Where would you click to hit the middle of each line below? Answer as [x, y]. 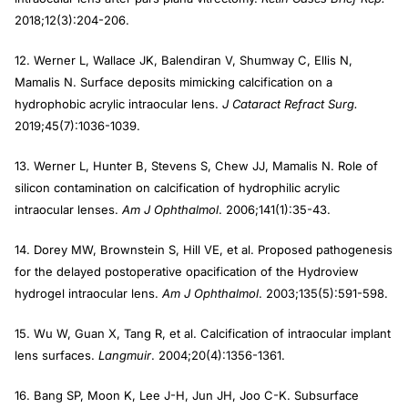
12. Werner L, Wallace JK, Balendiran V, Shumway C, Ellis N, [184, 61]
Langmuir [125, 356]
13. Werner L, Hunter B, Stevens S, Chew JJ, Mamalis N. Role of [196, 166]
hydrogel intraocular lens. [88, 294]
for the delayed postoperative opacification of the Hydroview [187, 272]
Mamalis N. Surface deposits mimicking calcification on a [173, 82]
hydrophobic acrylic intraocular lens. [118, 104]
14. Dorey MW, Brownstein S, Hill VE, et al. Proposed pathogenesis [204, 250]
